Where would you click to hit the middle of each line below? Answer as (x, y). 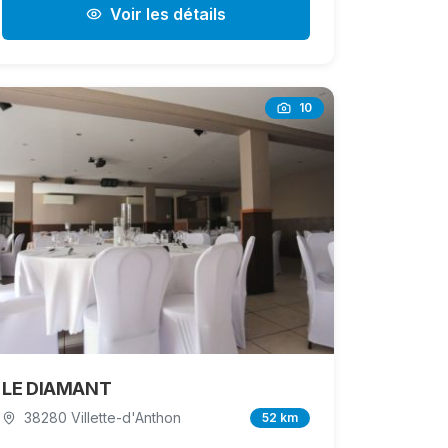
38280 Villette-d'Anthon (102, 418)
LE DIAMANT (57, 389)
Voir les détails (168, 14)
